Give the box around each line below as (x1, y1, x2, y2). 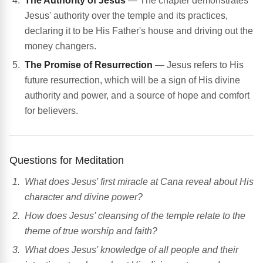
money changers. (25, 41, 96, 52)
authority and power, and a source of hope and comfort (25, 90, 249, 101)
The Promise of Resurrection (25, 60, 153, 70)
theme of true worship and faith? (25, 226, 157, 237)
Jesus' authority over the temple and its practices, (25, 11, 228, 21)
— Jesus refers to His (153, 60, 244, 70)
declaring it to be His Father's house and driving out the (25, 26, 253, 36)
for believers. (25, 106, 78, 116)
